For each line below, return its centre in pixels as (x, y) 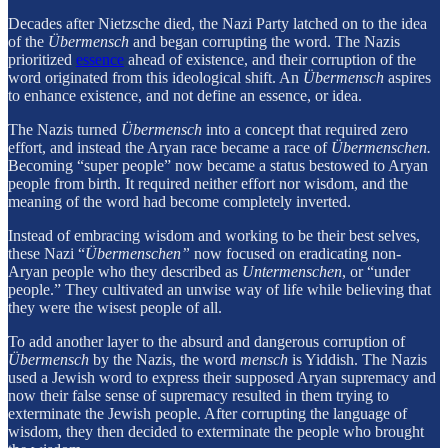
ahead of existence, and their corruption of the (270, 59)
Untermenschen (292, 271)
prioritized (42, 59)
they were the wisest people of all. (115, 307)
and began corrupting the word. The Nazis (264, 41)
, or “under (376, 271)
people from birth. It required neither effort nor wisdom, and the (208, 183)
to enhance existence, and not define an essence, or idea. (187, 95)
